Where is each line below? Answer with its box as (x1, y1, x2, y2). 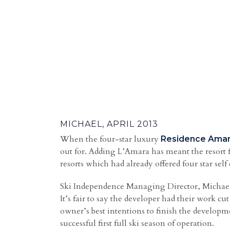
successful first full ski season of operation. (60, 218, 214, 229)
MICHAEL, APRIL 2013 (60, 119, 158, 129)
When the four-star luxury (60, 133, 161, 145)
